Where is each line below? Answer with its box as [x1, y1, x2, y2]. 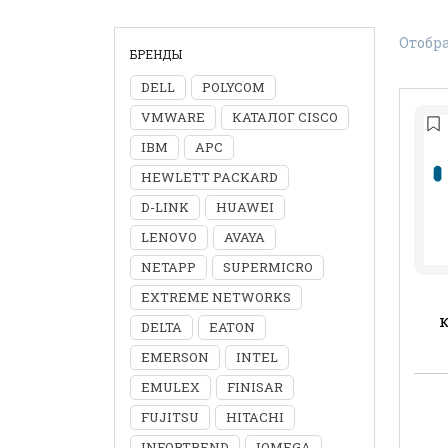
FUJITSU [141, 408, 199, 426]
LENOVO [141, 228, 197, 246]
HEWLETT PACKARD [141, 168, 278, 186]
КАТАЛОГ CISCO [232, 108, 338, 126]
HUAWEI [216, 198, 274, 216]
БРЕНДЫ [130, 46, 182, 62]
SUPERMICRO [223, 258, 313, 276]
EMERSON [141, 348, 209, 366]
